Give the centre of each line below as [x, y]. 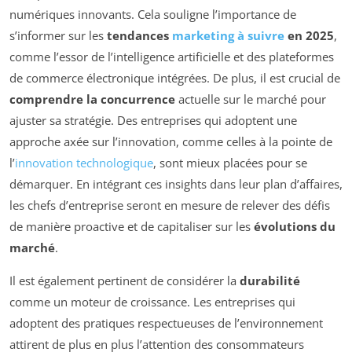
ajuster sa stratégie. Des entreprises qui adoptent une [153, 121]
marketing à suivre [228, 36]
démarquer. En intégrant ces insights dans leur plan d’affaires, [176, 184]
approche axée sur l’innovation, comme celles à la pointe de [171, 142]
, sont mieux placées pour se [230, 163]
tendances [139, 36]
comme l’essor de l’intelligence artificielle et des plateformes [172, 57]
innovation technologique [84, 163]
